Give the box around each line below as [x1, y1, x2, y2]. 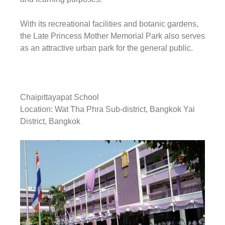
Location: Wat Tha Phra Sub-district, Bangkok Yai [20, 105, 195, 114]
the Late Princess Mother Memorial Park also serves [20, 32, 205, 41]
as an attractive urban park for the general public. [20, 44, 193, 53]
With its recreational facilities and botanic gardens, [20, 20, 198, 29]
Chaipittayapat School [20, 93, 99, 102]
